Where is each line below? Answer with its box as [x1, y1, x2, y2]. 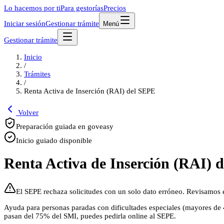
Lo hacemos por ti [4, 4, 60, 12]
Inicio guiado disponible [16, 136, 92, 144]
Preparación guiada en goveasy [16, 122, 113, 130]
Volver [16, 108, 38, 116]
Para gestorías [60, 4, 103, 12]
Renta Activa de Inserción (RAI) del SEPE [24, 87, 155, 95]
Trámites [24, 70, 50, 78]
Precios [103, 4, 126, 12]
